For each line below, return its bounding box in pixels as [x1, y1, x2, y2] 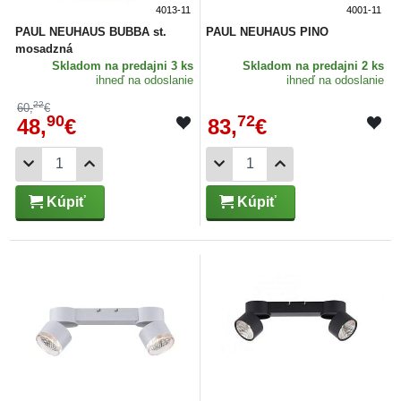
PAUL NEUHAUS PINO [206, 24, 328, 38]
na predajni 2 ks [295, 58, 384, 73]
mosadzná [15, 41, 73, 55]
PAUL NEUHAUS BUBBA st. [15, 24, 166, 38]
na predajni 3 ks [105, 58, 193, 73]
